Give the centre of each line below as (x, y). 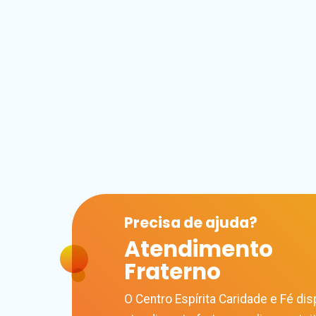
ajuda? (231, 222)
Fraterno (172, 271)
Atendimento (199, 249)
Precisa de (165, 222)
